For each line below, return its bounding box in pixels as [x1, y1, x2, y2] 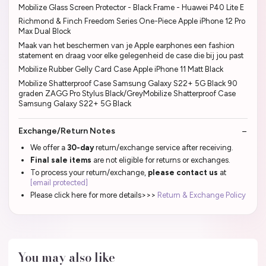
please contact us [148, 168, 218, 178]
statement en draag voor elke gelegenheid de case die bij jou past [18, 50, 243, 60]
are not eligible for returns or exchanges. [91, 156, 230, 165]
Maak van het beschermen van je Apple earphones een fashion [18, 40, 235, 50]
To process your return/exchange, [30, 168, 148, 178]
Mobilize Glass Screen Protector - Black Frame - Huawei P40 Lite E [18, 2, 244, 12]
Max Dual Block [18, 27, 71, 36]
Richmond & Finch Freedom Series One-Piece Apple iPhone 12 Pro [18, 17, 245, 26]
